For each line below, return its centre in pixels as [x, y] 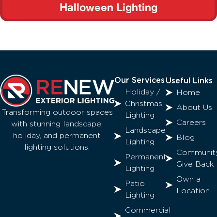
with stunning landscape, [57, 124]
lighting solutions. [57, 147]
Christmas [144, 104]
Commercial [148, 210]
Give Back [195, 164]
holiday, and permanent [57, 136]
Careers [191, 123]
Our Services [139, 81]
